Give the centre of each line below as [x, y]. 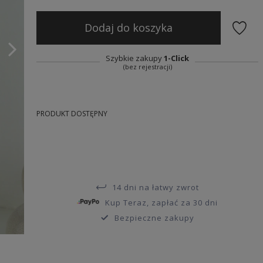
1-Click [177, 58]
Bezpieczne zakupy [154, 218]
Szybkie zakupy [135, 58]
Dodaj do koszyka [129, 28]
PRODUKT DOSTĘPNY [72, 113]
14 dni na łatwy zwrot [155, 187]
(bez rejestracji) [147, 66]
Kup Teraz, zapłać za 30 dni [162, 202]
